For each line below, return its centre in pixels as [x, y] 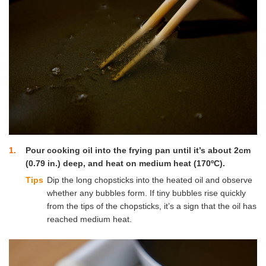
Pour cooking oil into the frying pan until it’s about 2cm [138, 151]
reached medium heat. [90, 219]
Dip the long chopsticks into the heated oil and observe [150, 180]
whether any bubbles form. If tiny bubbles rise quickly [147, 193]
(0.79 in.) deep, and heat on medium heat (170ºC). [125, 164]
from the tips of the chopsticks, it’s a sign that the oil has [152, 206]
